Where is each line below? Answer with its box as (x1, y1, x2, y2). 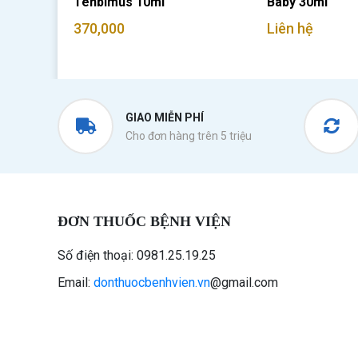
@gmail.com (210, 275, 278, 290)
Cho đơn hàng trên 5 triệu (125, 129, 252, 142)
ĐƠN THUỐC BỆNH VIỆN (58, 213, 231, 229)
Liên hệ (267, 20, 313, 37)
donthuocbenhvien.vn (93, 275, 210, 290)
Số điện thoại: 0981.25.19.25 (58, 248, 216, 263)
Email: (58, 275, 93, 290)
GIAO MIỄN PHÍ (125, 111, 204, 124)
